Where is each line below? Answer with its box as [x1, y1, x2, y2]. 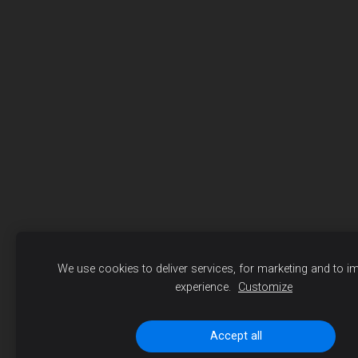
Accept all [209, 329, 262, 343]
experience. [175, 280, 234, 294]
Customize [238, 280, 292, 294]
